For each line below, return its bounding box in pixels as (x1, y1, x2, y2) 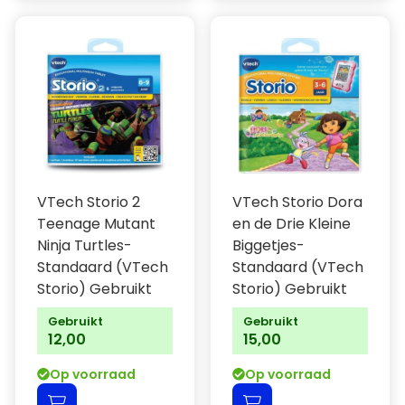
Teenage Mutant (37, 213, 155, 234)
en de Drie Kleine (232, 213, 351, 234)
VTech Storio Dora (232, 192, 363, 212)
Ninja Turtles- (37, 235, 132, 256)
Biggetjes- (232, 235, 305, 256)
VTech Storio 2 (37, 192, 140, 212)
